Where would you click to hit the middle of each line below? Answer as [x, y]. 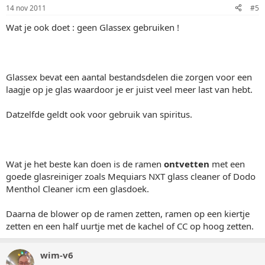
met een [227, 164]
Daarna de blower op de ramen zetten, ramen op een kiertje [128, 213]
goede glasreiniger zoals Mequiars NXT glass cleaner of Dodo [131, 176]
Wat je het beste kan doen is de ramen [85, 164]
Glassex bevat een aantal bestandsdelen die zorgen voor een [129, 77]
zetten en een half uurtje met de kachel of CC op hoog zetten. [130, 226]
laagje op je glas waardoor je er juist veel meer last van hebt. [129, 89]
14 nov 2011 [26, 8]
